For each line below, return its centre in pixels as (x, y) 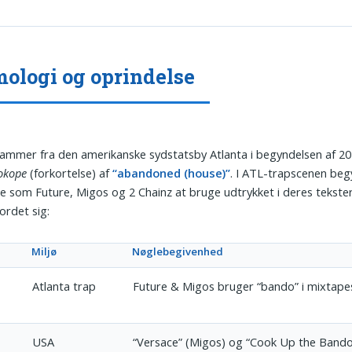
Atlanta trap (64, 286)
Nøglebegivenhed (178, 251)
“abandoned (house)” (172, 172)
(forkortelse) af (70, 172)
